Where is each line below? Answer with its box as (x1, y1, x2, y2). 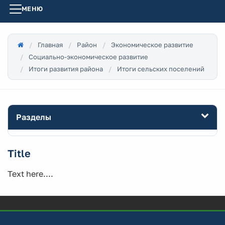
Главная (38, 41, 63, 49)
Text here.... (8, 169, 53, 179)
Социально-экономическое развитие (29, 53, 148, 61)
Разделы (16, 112, 51, 122)
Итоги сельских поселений (117, 65, 204, 73)
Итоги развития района (29, 65, 103, 73)
